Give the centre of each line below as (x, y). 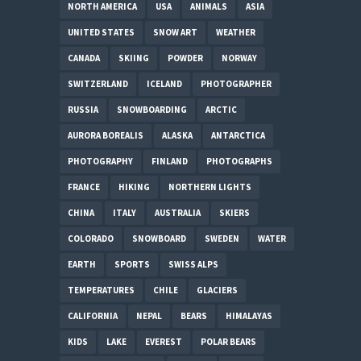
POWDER (185, 58)
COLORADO (91, 239)
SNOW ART (175, 33)
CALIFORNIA (93, 316)
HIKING (134, 187)
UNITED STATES (101, 33)
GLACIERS (217, 290)
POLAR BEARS (228, 342)
